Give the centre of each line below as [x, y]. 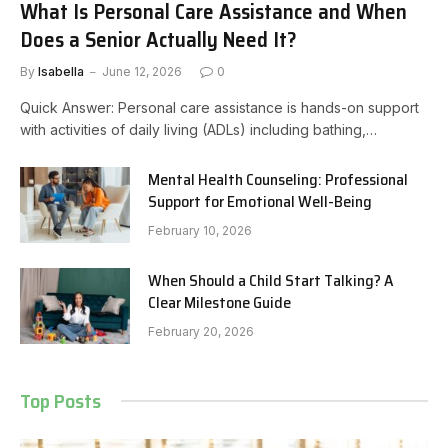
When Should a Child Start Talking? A [270, 280]
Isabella [61, 71]
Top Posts [60, 400]
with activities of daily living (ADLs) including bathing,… [198, 129]
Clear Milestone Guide [219, 302]
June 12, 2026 [142, 71]
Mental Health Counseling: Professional [278, 179]
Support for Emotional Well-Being [260, 201]
